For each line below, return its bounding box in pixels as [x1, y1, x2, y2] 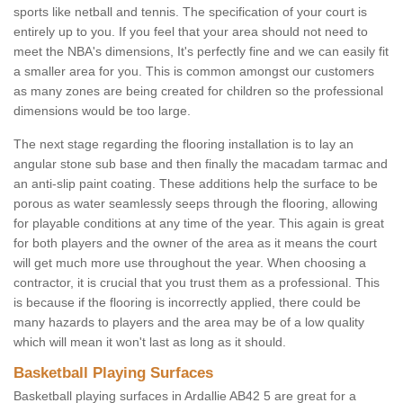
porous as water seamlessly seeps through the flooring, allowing [13, 196, 378, 211]
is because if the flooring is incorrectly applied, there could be [13, 295, 361, 310]
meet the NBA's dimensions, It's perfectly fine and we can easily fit [13, 44, 389, 59]
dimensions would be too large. [13, 103, 194, 119]
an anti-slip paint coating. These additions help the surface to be [13, 176, 378, 192]
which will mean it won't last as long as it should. [13, 335, 286, 350]
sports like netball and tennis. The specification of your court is [13, 4, 367, 20]
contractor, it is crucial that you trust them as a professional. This [13, 275, 380, 291]
